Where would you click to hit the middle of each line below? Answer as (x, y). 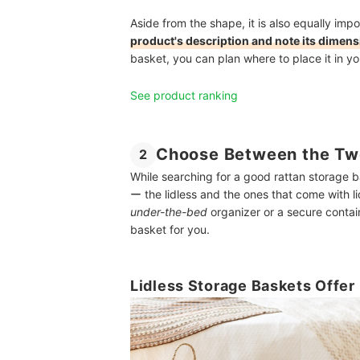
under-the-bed (169, 211)
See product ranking (184, 95)
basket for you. (170, 229)
